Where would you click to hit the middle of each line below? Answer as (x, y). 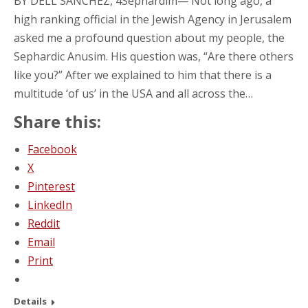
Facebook (52, 149)
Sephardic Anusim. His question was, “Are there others (154, 56)
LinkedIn (50, 205)
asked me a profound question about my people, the (149, 37)
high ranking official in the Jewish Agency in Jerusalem (153, 19)
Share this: (57, 121)
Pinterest (51, 186)
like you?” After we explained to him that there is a (143, 75)
